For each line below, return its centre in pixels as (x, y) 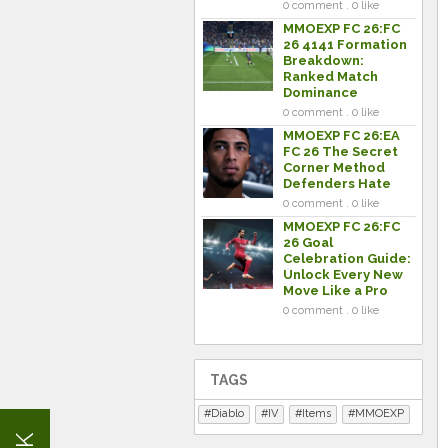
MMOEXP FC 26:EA (341, 135)
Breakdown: (323, 60)
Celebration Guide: (347, 258)
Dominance (320, 92)
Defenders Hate (337, 183)
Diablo (227, 413)
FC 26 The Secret (340, 151)
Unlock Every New (343, 274)
